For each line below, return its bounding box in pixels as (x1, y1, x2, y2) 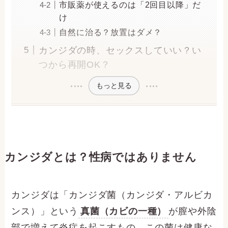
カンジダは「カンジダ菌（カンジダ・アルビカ (11, 190, 213, 201)
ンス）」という (11, 206, 79, 217)
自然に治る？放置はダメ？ (59, 27, 162, 37)
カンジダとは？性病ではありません (4, 151, 197, 164)
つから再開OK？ (39, 59, 110, 70)
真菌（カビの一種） (80, 206, 167, 217)
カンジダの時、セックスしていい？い (39, 45, 202, 55)
